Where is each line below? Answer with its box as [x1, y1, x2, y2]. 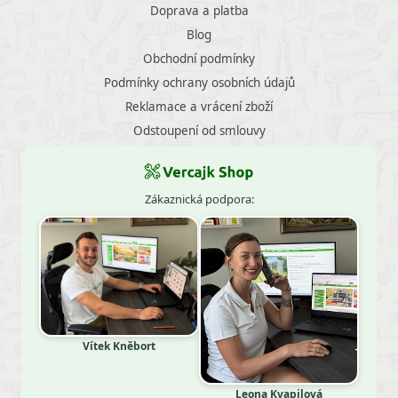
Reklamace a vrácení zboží [125, 99, 273, 115]
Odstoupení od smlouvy [132, 123, 266, 139]
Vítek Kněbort [83, 338, 155, 354]
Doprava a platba [149, 3, 249, 20]
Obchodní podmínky [143, 51, 255, 68]
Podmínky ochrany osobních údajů [103, 75, 295, 92]
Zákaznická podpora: [144, 191, 254, 208]
